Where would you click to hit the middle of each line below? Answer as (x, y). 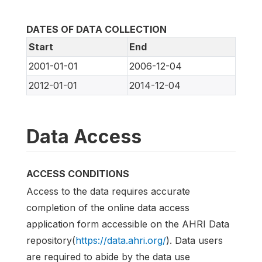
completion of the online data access (108, 208)
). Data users (194, 241)
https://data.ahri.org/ (121, 241)
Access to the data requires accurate (108, 192)
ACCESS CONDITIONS (78, 174)
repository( (51, 241)
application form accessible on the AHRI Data (128, 224)
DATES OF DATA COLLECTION (96, 30)
